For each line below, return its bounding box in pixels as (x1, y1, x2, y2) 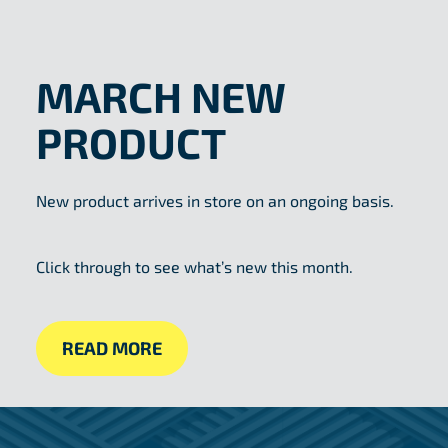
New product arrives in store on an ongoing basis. (35, 190, 394, 210)
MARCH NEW (35, 70, 286, 121)
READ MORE (61, 336, 162, 359)
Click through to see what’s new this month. (35, 256, 353, 276)
